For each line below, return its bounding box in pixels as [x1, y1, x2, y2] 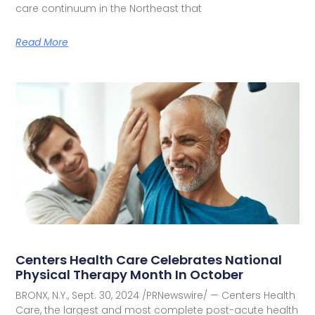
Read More [15, 35, 69, 50]
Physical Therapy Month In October [15, 265, 244, 283]
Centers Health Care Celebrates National [15, 250, 283, 269]
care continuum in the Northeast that [15, 1, 202, 16]
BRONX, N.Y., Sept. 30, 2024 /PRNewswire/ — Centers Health [15, 288, 296, 302]
